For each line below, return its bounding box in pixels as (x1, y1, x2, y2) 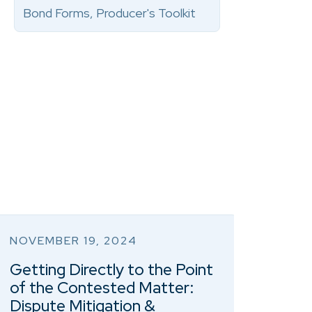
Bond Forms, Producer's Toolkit (23, 5, 196, 21)
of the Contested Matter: (10, 277, 194, 298)
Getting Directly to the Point (10, 259, 214, 280)
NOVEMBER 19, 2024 (10, 233, 137, 248)
